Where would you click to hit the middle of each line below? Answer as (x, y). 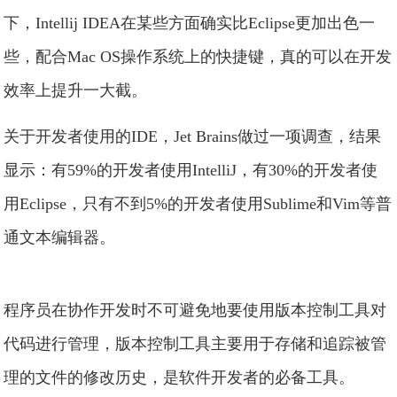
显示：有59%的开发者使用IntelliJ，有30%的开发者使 (191, 170)
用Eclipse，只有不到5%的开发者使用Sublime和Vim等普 (198, 204)
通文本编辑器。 (60, 237)
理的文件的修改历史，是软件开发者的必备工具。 (179, 378)
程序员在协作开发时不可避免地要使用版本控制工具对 (195, 310)
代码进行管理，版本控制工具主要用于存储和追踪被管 (195, 344)
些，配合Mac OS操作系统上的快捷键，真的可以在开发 (198, 57)
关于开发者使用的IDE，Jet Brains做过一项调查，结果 (193, 136)
